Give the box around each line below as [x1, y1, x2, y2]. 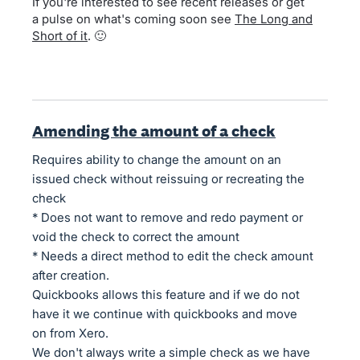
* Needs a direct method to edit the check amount [32, 248, 313, 264]
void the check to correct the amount [32, 229, 239, 244]
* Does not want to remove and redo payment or [32, 210, 303, 225]
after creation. [32, 268, 109, 283]
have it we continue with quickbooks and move [32, 306, 297, 321]
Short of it [32, 28, 88, 43]
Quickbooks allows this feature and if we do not [32, 287, 300, 302]
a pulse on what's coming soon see [32, 11, 235, 27]
